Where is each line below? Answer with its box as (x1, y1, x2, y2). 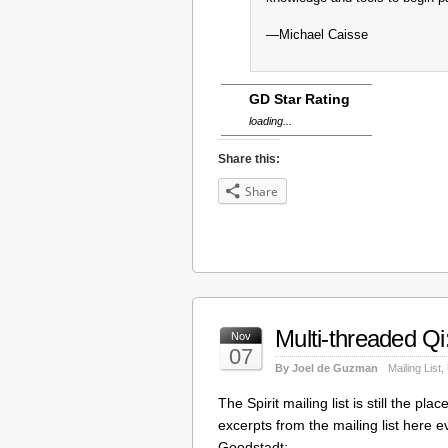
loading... (249, 115, 292, 128)
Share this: (218, 152, 280, 167)
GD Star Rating (249, 91, 350, 108)
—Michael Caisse (265, 27, 368, 42)
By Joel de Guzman (275, 362, 378, 375)
